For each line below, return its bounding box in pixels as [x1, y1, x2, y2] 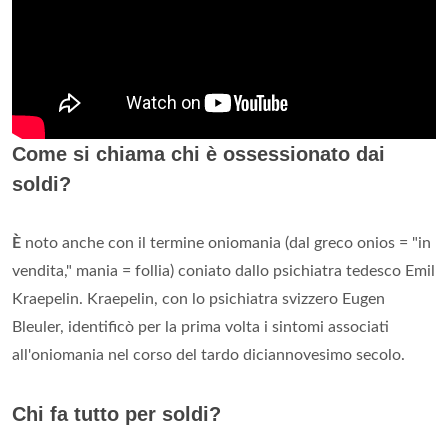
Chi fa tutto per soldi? [12, 402, 221, 425]
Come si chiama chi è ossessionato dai [12, 142, 385, 165]
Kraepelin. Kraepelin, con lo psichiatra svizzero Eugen [12, 290, 385, 307]
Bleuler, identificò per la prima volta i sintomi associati [12, 318, 389, 335]
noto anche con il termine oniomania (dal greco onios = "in [21, 234, 431, 251]
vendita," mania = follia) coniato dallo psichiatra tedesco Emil [12, 262, 435, 279]
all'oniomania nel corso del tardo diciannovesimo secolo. [12, 346, 405, 363]
